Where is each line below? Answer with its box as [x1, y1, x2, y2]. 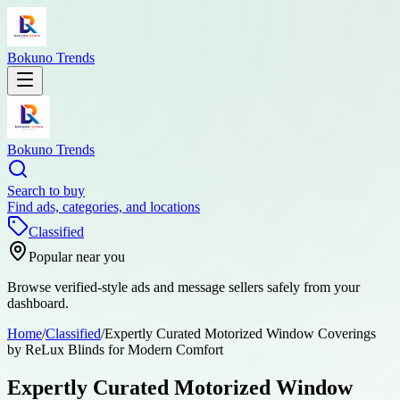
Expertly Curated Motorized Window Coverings [104, 326, 376, 341]
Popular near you [29, 249, 125, 264]
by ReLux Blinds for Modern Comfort [7, 342, 223, 357]
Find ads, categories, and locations [7, 199, 200, 214]
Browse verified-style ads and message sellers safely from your [7, 279, 360, 295]
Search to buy [7, 183, 85, 198]
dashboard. [7, 296, 69, 311]
